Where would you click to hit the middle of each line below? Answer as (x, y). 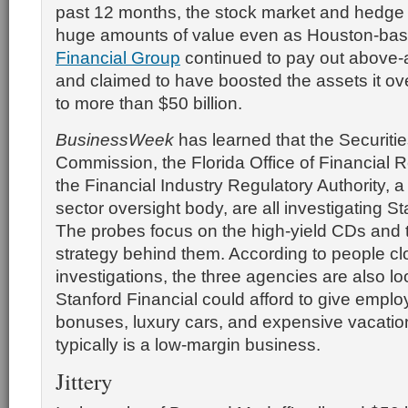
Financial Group (118, 57)
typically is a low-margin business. (188, 344)
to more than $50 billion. (149, 103)
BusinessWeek (115, 139)
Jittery (84, 381)
